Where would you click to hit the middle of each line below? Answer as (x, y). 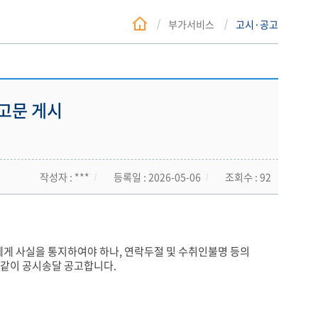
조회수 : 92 (248, 177)
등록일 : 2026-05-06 (157, 177)
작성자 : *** (65, 177)
